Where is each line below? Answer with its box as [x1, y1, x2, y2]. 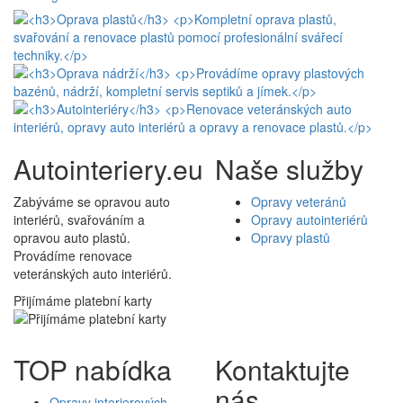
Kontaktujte [215, 350, 350, 390]
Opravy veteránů [251, 193, 346, 211]
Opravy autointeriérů [251, 210, 368, 229]
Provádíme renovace [13, 246, 132, 265]
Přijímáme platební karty [13, 291, 152, 310]
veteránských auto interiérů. [13, 264, 172, 283]
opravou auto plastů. [13, 228, 130, 247]
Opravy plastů [251, 228, 330, 247]
